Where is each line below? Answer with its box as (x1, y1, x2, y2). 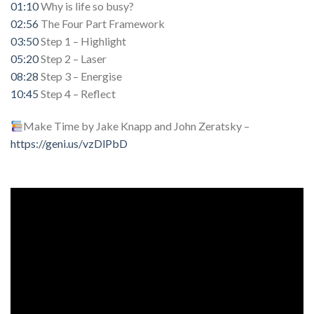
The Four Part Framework (39, 17, 165, 31)
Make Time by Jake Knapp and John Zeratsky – (23, 119, 250, 133)
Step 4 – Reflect (39, 87, 116, 101)
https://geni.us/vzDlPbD (11, 137, 128, 151)
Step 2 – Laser (39, 52, 107, 66)
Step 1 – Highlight (39, 34, 126, 48)
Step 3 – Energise (39, 69, 122, 83)
